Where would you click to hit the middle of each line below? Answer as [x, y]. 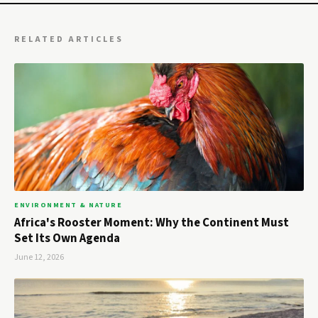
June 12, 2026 [39, 258]
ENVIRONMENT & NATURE [68, 205]
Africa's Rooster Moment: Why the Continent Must [152, 223]
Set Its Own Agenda [67, 239]
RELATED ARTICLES [69, 40]
